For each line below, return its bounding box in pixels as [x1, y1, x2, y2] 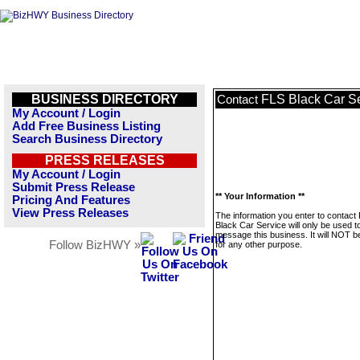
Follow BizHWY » [49, 239, 141, 252]
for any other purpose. [215, 239, 302, 249]
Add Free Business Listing [12, 120, 161, 133]
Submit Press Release [12, 181, 135, 194]
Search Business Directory [12, 133, 162, 145]
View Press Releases [12, 207, 129, 219]
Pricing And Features [12, 194, 130, 207]
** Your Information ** [215, 191, 305, 201]
